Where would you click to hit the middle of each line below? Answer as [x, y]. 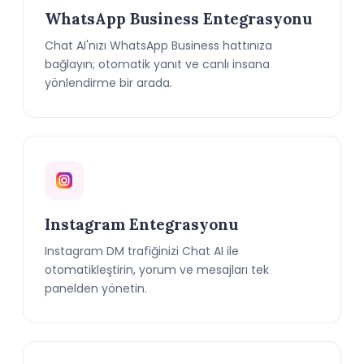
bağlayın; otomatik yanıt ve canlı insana [157, 64]
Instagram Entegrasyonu [141, 224]
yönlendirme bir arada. [108, 83]
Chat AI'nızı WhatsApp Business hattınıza [158, 45]
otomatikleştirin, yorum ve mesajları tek [157, 270]
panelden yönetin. [96, 288]
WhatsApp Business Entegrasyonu [178, 19]
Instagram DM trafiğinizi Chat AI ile [142, 251]
